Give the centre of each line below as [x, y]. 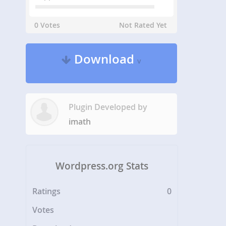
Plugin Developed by [108, 107]
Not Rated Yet [143, 25]
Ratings [47, 191]
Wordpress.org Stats [102, 166]
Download [104, 59]
